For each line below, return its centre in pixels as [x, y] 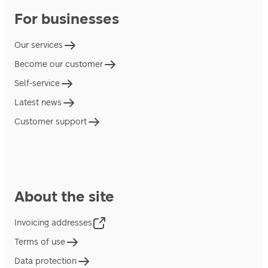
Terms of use [40, 242]
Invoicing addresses [53, 223]
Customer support [51, 122]
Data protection [45, 261]
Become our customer [59, 65]
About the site [64, 196]
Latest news [38, 103]
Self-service [37, 84]
